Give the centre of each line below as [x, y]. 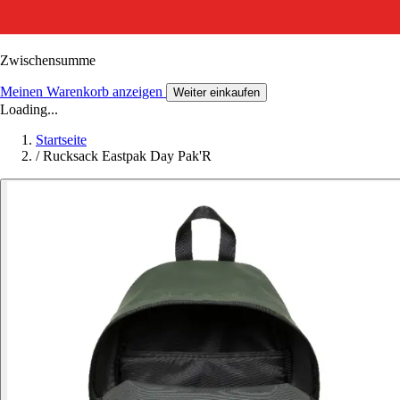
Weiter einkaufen [217, 92]
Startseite [61, 139]
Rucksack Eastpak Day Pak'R [127, 155]
